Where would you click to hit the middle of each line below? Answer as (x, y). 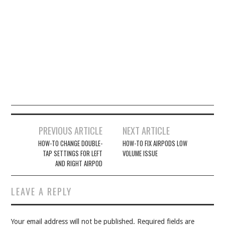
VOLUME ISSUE (140, 153)
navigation (35, 144)
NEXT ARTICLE (146, 130)
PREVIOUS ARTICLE (70, 130)
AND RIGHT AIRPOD (79, 163)
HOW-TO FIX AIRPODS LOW (155, 143)
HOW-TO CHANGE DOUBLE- (70, 143)
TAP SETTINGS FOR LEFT (72, 153)
